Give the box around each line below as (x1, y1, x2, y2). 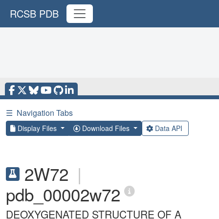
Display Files (16, 123, 59, 133)
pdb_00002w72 (6, 182, 120, 206)
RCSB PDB (10, 6, 59, 21)
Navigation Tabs (17, 107, 73, 118)
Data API (153, 123, 184, 133)
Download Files (80, 123, 131, 133)
